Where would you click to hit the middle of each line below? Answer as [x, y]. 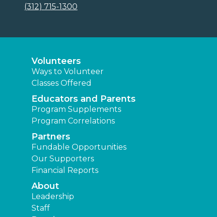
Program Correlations [73, 121]
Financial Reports [65, 170]
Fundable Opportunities [79, 147]
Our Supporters [63, 159]
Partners [51, 137]
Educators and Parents [84, 99]
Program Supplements [76, 109]
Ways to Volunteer [68, 72]
